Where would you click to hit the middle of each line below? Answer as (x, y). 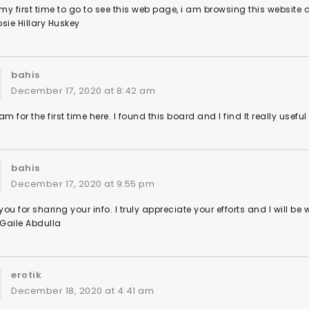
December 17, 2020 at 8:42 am (83, 91)
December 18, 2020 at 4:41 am (82, 291)
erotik (26, 275)
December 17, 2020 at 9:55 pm (83, 184)
